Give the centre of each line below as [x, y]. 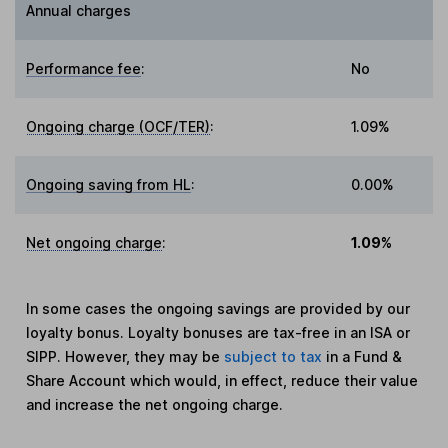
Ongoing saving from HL [109, 185]
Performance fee [84, 69]
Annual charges [79, 11]
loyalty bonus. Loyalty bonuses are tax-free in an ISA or [218, 333]
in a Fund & [364, 357]
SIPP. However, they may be [125, 357]
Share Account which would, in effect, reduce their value [222, 381]
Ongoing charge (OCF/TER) [118, 127]
